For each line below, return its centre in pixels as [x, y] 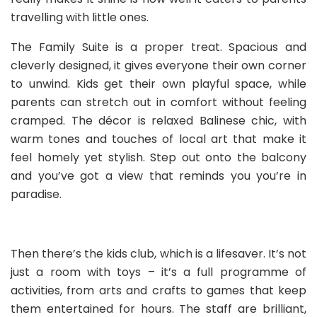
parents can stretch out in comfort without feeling [158, 103]
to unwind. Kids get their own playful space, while [158, 84]
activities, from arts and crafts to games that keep [158, 291]
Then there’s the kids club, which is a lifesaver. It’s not [158, 254]
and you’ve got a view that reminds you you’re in [158, 176]
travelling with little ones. [80, 18]
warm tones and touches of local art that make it [158, 139]
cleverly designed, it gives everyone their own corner [158, 66]
